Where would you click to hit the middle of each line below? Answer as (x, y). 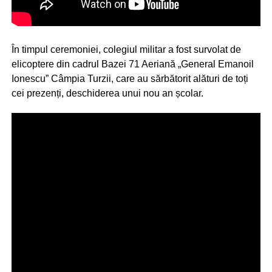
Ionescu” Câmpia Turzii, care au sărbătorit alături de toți (130, 78)
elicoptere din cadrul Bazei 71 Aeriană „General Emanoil (132, 64)
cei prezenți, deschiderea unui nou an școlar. (107, 93)
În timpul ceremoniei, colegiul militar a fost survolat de (126, 49)
